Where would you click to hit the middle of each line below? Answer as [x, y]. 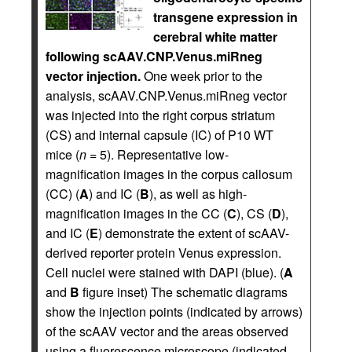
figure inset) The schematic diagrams [183, 292]
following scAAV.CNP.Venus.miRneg [154, 57]
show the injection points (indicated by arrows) [174, 312]
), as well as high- [198, 194]
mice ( [62, 155]
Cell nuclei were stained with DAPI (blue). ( [165, 273]
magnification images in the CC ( [136, 214]
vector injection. [93, 76]
